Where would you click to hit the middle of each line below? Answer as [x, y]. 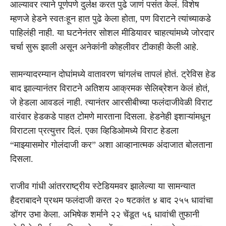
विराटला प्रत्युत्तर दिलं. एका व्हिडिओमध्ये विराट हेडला [94, 130]
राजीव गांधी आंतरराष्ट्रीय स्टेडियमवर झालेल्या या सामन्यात [103, 186]
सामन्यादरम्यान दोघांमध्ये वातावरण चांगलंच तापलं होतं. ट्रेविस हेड [113, 74]
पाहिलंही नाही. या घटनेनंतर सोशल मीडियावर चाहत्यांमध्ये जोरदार [112, 33]
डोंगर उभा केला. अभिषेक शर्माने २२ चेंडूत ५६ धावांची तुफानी [105, 214]
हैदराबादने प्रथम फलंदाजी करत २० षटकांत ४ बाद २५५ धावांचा [111, 200]
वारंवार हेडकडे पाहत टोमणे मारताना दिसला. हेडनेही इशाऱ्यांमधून [110, 116]
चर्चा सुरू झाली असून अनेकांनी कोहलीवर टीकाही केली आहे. [104, 47]
